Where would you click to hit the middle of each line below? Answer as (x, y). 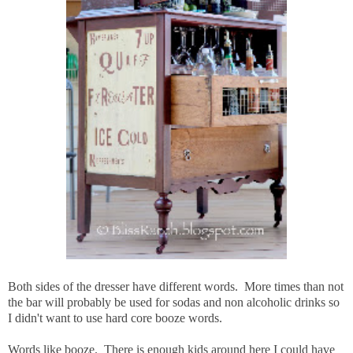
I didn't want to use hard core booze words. (115, 318)
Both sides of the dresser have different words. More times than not (176, 286)
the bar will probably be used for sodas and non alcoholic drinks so (174, 302)
